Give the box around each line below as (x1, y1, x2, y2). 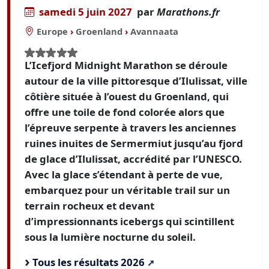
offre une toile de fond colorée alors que (25, 104, 225, 119)
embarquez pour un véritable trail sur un (25, 183, 230, 197)
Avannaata (130, 25, 178, 37)
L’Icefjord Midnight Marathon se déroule (25, 58, 228, 72)
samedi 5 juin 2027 (39, 5, 132, 19)
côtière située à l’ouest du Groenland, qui (25, 89, 229, 103)
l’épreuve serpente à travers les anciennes (25, 120, 236, 134)
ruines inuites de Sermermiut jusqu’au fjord (25, 136, 243, 150)
